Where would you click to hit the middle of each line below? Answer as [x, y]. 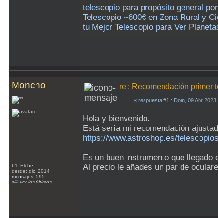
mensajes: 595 [28, 176]
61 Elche [23, 166]
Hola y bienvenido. [116, 118]
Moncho [29, 85]
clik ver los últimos [32, 182]
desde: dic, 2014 [31, 171]
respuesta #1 [154, 100]
